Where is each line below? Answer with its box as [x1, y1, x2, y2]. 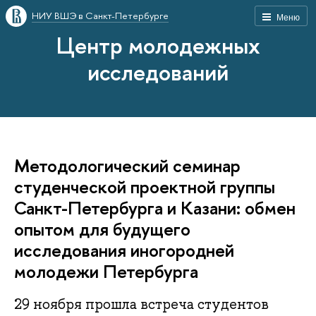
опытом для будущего [14, 217, 190, 241]
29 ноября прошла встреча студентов [14, 295, 269, 314]
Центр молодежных [56, 30, 260, 61]
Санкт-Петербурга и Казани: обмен [14, 195, 296, 220]
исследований [87, 56, 229, 87]
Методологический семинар [14, 153, 241, 178]
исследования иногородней [14, 238, 234, 262]
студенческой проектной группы [14, 174, 275, 199]
